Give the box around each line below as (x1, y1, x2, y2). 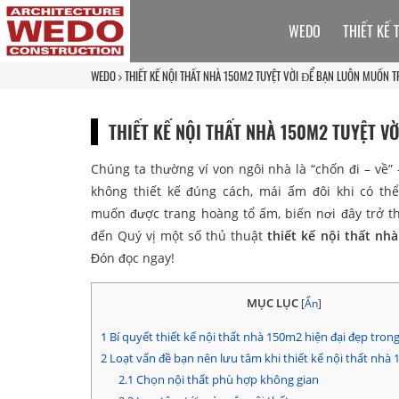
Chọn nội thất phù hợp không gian (133, 371, 319, 388)
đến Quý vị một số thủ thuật (91, 226, 268, 244)
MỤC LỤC (246, 294, 298, 311)
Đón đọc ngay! (91, 248, 175, 266)
